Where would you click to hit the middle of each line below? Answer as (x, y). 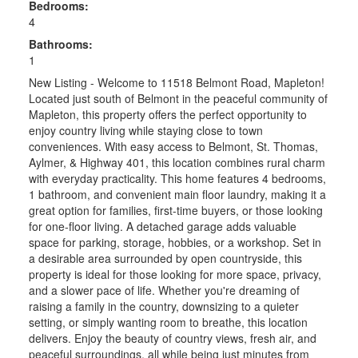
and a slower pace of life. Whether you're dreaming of (164, 290)
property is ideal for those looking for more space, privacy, (175, 274)
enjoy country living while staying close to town (145, 130)
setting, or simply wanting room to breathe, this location (168, 322)
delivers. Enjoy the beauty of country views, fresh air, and (172, 338)
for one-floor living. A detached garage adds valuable (162, 226)
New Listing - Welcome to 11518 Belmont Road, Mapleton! (176, 82)
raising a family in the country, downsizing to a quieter (163, 306)
